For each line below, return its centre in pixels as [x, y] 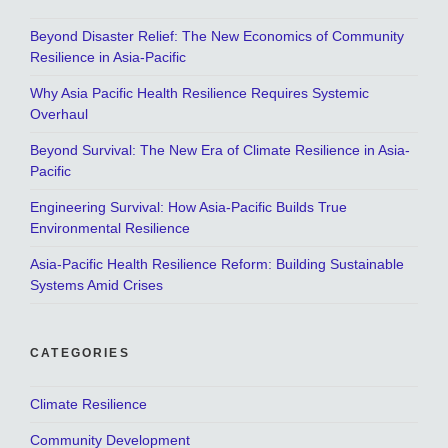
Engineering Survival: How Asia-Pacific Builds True [188, 207]
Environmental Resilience [110, 228]
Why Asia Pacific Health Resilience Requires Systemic [199, 93]
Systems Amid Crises [96, 285]
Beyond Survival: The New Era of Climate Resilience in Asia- [220, 150]
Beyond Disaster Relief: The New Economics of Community [217, 36]
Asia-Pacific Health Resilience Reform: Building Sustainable [217, 264]
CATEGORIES [80, 353]
